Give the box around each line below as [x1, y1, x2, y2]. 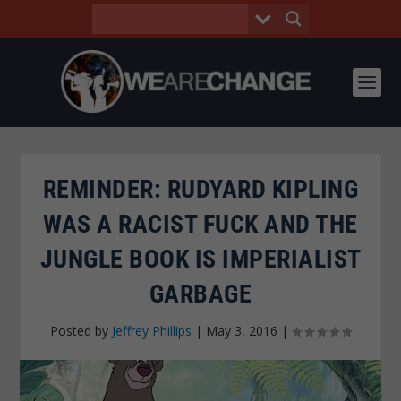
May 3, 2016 [206, 322, 277, 339]
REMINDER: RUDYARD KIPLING [42, 175, 359, 204]
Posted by [50, 322, 112, 339]
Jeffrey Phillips [112, 322, 192, 339]
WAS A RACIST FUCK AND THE [43, 209, 358, 239]
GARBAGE [149, 279, 252, 309]
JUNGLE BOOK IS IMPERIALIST [39, 244, 362, 274]
